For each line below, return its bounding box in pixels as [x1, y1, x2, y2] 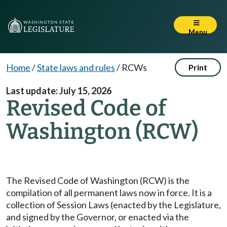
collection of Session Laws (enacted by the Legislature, [6, 199, 221, 210]
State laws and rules [37, 62, 115, 73]
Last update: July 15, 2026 [6, 85, 111, 96]
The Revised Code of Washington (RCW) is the [6, 175, 190, 186]
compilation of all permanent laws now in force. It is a [6, 187, 212, 198]
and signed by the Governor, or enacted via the [6, 211, 189, 222]
